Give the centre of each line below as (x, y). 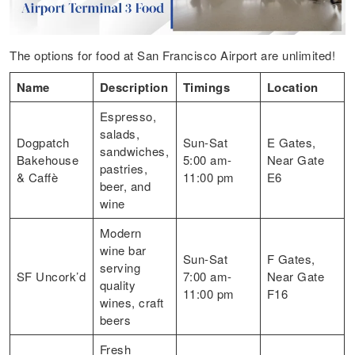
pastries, (124, 168)
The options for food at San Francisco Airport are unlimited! (174, 55)
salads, (120, 133)
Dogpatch (43, 142)
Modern (120, 232)
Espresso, (128, 116)
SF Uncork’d (51, 276)
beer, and (125, 185)
